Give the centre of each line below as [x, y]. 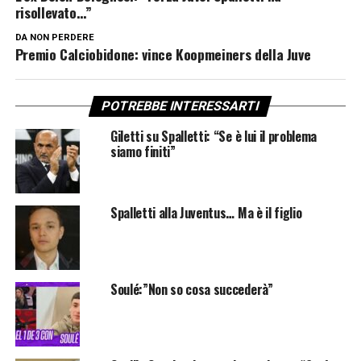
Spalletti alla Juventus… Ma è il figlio [206, 212]
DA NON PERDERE [54, 37]
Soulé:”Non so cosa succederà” [191, 289]
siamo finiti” [143, 151]
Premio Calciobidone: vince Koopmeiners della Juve [163, 54]
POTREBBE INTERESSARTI [181, 106]
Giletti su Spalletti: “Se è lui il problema [214, 136]
